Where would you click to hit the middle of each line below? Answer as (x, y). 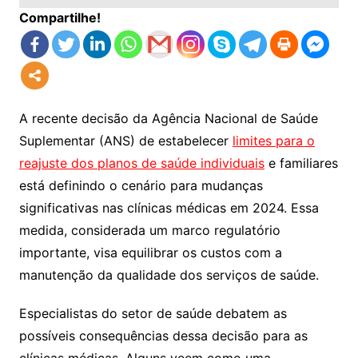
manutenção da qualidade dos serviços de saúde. (169, 275)
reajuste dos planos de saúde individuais (141, 163)
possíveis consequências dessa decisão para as (163, 336)
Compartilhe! (60, 18)
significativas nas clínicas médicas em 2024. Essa (169, 208)
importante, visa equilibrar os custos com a (150, 253)
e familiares (301, 163)
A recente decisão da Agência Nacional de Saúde (168, 119)
